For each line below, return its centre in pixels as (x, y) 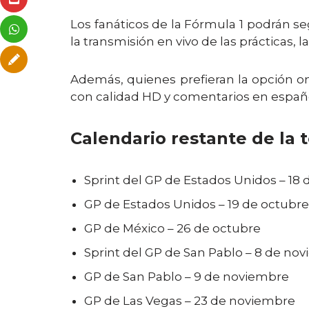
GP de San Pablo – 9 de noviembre (187, 277)
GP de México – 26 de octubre (172, 228)
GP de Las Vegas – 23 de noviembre (190, 301)
